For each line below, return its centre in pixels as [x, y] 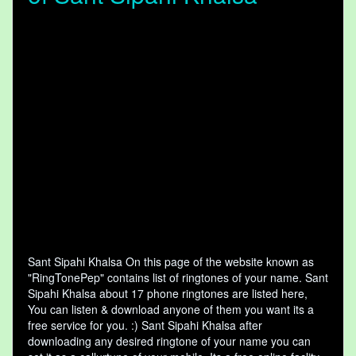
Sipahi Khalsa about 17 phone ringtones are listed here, [168, 294]
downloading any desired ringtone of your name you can [169, 341]
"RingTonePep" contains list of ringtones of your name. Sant [178, 278]
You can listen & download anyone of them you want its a [171, 310]
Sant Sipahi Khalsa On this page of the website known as [171, 262]
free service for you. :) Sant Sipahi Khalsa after [145, 325]
